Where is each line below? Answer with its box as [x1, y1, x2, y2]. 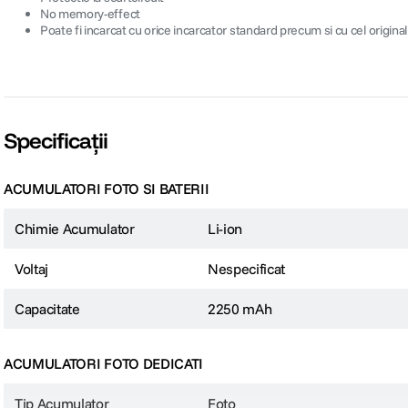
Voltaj [15, 260, 49, 279]
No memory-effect [40, 5, 140, 23]
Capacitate [15, 300, 80, 319]
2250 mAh [208, 300, 272, 319]
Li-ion [208, 219, 243, 239]
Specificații [4, 127, 108, 155]
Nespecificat [208, 260, 286, 279]
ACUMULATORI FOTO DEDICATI [4, 354, 203, 373]
